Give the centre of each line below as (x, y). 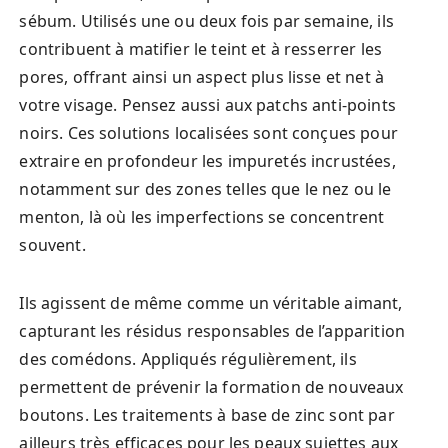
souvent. (52, 245)
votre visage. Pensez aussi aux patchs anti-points (207, 105)
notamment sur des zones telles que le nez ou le (205, 189)
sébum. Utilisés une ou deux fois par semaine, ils (206, 21)
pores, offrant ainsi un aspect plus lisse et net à (201, 77)
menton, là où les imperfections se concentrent (202, 217)
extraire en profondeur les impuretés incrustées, (207, 161)
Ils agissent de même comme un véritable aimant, (211, 303)
